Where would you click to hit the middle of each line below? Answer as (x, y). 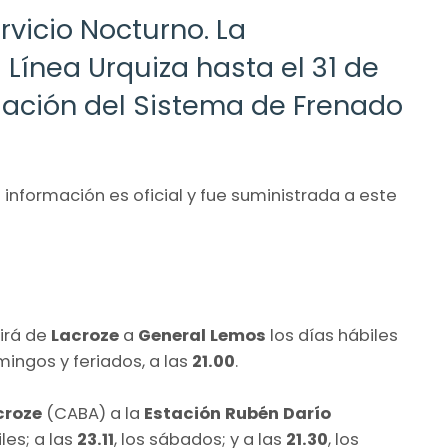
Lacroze (85, 336)
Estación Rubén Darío (237, 414)
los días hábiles (332, 336)
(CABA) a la (93, 414)
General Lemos (202, 336)
